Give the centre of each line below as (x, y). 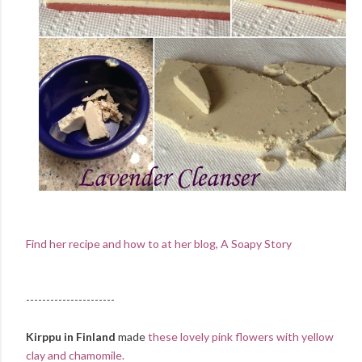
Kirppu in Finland (72, 336)
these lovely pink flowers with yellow (241, 336)
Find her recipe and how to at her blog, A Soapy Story (159, 243)
